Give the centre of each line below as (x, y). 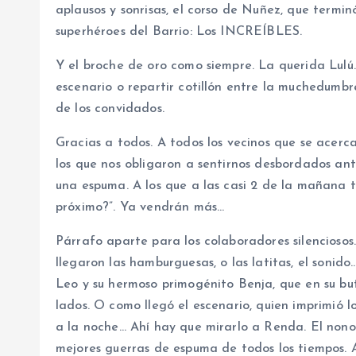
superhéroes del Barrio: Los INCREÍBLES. (179, 32)
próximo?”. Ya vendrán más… (140, 207)
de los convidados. (110, 109)
